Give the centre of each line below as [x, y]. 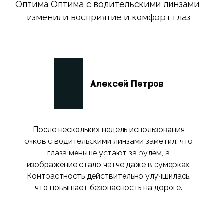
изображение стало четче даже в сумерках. [108, 165]
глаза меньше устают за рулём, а [108, 153]
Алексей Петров [127, 84]
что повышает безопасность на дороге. [108, 188]
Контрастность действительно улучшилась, [108, 176]
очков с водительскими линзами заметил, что [108, 141]
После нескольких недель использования [108, 130]
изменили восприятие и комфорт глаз [108, 17]
